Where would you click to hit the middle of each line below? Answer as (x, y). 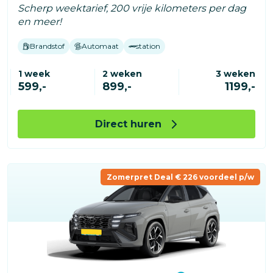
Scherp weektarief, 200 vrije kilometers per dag (132, 8)
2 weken (122, 73)
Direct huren (128, 124)
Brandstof (47, 46)
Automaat (100, 46)
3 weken (236, 73)
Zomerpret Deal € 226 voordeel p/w (180, 177)
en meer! (40, 21)
